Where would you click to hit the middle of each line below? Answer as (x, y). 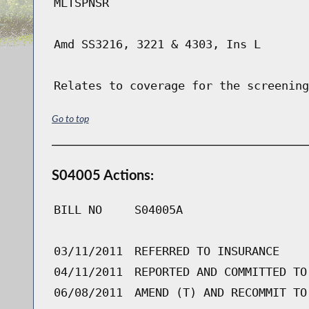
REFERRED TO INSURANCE (207, 251)
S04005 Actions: (102, 174)
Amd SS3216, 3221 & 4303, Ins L (157, 44)
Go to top (70, 118)
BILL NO (78, 209)
